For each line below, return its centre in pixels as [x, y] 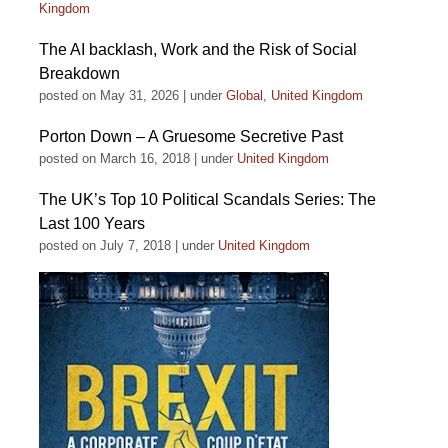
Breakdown [79, 73]
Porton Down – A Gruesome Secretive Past [191, 136]
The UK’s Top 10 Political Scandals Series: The [207, 199]
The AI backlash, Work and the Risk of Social [198, 49]
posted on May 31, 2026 [109, 95]
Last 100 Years [92, 223]
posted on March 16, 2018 [114, 158]
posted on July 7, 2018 [105, 245]
